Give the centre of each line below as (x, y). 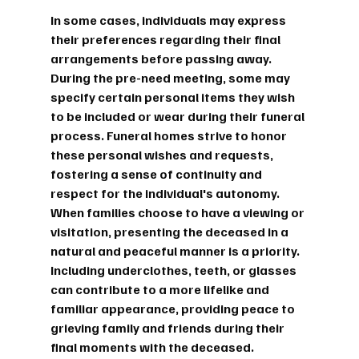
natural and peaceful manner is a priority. (176, 250)
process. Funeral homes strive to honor (169, 135)
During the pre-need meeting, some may (171, 77)
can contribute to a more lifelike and (161, 289)
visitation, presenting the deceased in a (170, 231)
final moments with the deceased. (152, 347)
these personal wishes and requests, (163, 154)
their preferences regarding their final (166, 39)
